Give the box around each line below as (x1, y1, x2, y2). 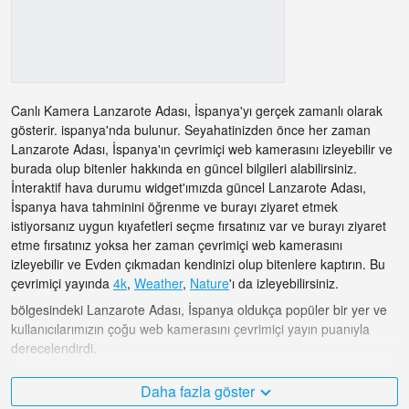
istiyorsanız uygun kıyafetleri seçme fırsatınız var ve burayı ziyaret (11, 216, 386, 236)
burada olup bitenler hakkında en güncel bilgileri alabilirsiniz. (11, 159, 357, 178)
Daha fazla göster (140, 381, 255, 403)
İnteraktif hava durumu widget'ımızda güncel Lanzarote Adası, (11, 178, 366, 197)
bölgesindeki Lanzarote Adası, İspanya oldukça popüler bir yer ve (11, 300, 387, 320)
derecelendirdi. (11, 339, 97, 358)
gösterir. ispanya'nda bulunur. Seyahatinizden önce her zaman (11, 121, 371, 140)
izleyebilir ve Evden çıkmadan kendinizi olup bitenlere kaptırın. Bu (11, 255, 385, 274)
